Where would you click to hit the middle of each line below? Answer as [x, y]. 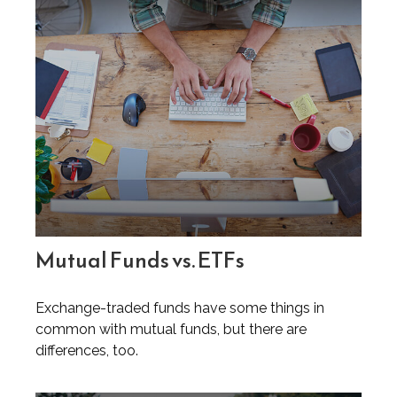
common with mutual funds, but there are [171, 330]
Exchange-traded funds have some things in [180, 308]
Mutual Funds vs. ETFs [140, 261]
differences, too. [87, 351]
